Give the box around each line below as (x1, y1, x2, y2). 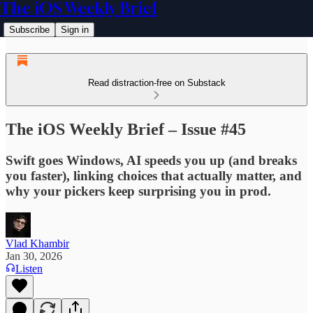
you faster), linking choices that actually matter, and (6, 168, 302, 183)
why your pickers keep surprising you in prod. (6, 183, 271, 198)
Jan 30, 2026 (6, 249, 62, 262)
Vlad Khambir (6, 237, 69, 249)
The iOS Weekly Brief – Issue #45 (6, 119, 246, 138)
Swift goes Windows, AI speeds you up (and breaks (6, 152, 297, 168)
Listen (15, 262, 43, 275)
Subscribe (9, 24, 50, 35)
